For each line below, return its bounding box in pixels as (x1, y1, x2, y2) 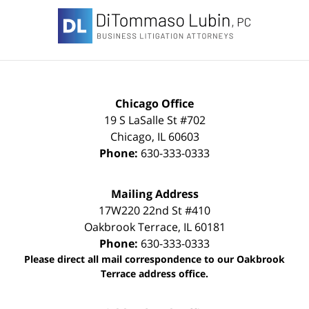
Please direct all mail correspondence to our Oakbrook (24, 252, 285, 266)
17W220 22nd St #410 (99, 203, 210, 219)
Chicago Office (115, 96, 194, 112)
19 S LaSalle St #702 (103, 112, 206, 128)
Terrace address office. (101, 267, 208, 281)
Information (154, 8, 216, 24)
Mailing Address (110, 186, 199, 202)
